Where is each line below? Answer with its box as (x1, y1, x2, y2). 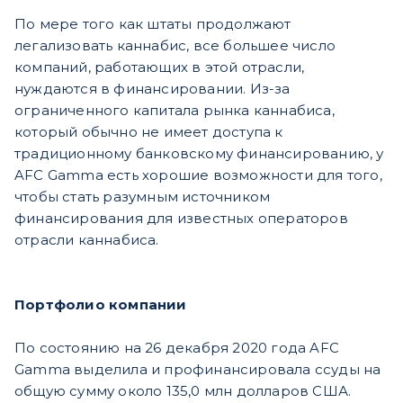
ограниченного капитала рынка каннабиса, (14, 102, 335, 120)
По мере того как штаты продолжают (14, 15, 291, 33)
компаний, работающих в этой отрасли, (14, 58, 305, 76)
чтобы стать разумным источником (14, 188, 271, 206)
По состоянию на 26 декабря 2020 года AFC (14, 339, 340, 357)
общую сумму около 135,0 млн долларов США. (14, 382, 352, 400)
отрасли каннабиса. (14, 231, 159, 249)
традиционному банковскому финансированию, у (14, 145, 384, 163)
